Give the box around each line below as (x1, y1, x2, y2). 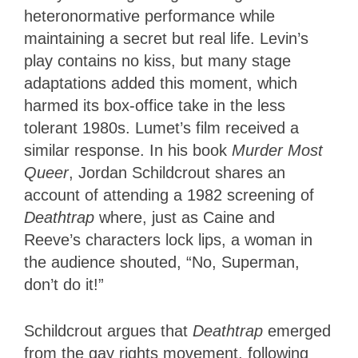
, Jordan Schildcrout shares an (69, 164, 285, 182)
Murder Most (232, 141, 323, 160)
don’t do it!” (24, 276, 104, 294)
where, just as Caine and (99, 209, 275, 227)
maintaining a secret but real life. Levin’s (24, 30, 308, 48)
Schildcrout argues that (24, 322, 193, 340)
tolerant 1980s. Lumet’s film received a (24, 119, 299, 137)
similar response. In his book (24, 141, 232, 160)
